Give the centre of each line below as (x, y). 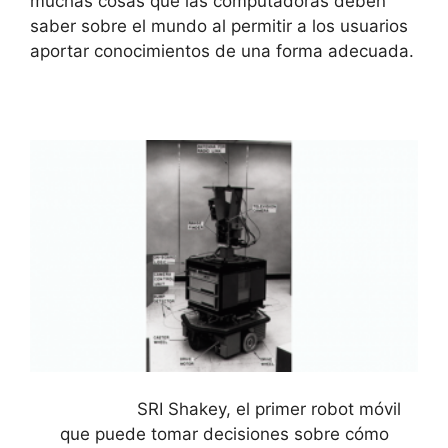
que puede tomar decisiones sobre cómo (224, 434)
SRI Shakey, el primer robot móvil (224, 409)
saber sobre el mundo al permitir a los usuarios (219, 26)
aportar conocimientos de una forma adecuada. (222, 51)
